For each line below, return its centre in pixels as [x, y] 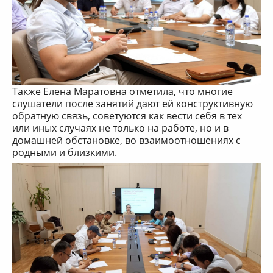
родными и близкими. [65, 152]
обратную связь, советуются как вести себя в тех [127, 115]
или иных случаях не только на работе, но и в [120, 128]
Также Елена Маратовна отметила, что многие [122, 91]
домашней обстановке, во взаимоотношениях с [126, 140]
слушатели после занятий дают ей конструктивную [133, 103]
